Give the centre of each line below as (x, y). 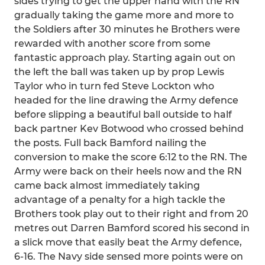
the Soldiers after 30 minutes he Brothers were (127, 29)
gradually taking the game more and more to (124, 15)
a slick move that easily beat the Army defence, (128, 242)
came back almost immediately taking (107, 185)
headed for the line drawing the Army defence (126, 100)
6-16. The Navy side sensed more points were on (129, 256)
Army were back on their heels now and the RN (128, 171)
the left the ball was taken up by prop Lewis (119, 72)
